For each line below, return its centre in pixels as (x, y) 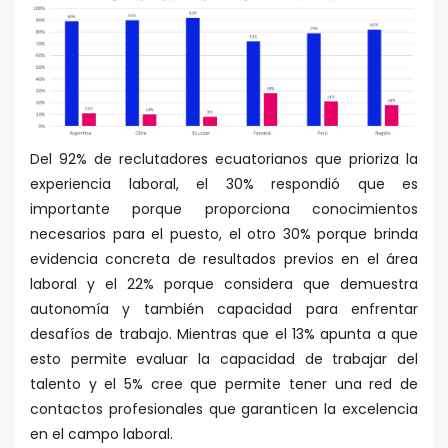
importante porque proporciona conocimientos (224, 209)
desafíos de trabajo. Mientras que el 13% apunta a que (224, 334)
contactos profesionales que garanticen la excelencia (224, 409)
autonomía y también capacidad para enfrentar (224, 309)
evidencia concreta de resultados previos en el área (224, 259)
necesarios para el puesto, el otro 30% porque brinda (224, 234)
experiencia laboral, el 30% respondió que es (224, 184)
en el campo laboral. (101, 434)
